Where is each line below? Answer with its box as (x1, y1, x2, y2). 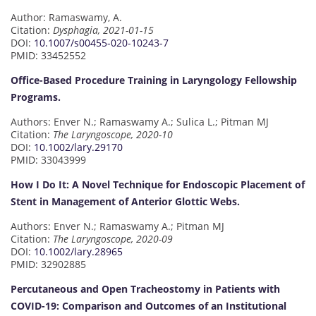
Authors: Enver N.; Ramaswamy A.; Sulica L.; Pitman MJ (11, 114, 269, 128)
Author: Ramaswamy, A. (11, 10, 122, 24)
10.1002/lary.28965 (34, 244, 123, 258)
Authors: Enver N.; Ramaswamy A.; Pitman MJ (11, 219, 224, 233)
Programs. (11, 90, 61, 104)
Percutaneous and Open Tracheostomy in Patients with (11, 281, 280, 296)
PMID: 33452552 (11, 48, 86, 62)
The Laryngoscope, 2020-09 (53, 231, 173, 245)
